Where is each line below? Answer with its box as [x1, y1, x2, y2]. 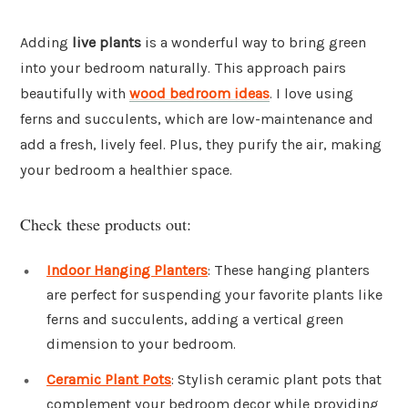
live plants [72, 34, 141, 52]
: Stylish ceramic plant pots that [171, 371, 382, 389]
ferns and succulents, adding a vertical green [46, 310, 343, 328]
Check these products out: [20, 212, 191, 235]
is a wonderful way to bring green [141, 34, 366, 52]
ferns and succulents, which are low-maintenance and [20, 110, 373, 128]
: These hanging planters [208, 260, 370, 279]
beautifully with [20, 85, 129, 103]
